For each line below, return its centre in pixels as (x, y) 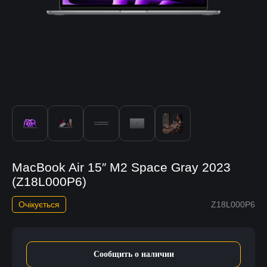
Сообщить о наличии (133, 254)
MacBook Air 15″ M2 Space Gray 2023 (121, 167)
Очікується (39, 204)
